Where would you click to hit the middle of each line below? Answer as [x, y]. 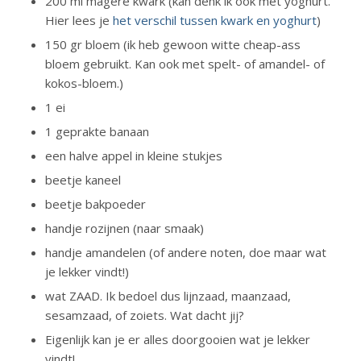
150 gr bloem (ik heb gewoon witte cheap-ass [172, 44]
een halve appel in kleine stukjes [133, 156]
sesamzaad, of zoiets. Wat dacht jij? [144, 315]
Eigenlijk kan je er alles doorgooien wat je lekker [177, 339]
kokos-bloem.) [84, 83]
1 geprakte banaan [97, 131]
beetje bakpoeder [95, 204]
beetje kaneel [83, 180]
